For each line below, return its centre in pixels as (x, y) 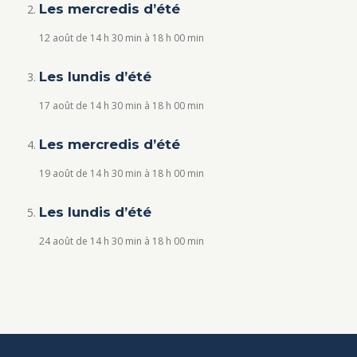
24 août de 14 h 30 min (90, 241)
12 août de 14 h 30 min (90, 38)
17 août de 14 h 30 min (90, 106)
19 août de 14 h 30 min (90, 174)
